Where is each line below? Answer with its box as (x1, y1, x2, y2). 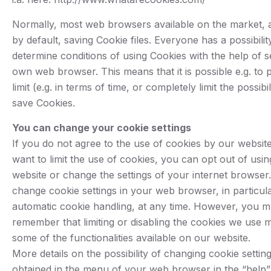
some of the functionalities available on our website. (12, 232, 250, 244)
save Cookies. (12, 97, 75, 109)
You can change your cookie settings (12, 122, 191, 134)
